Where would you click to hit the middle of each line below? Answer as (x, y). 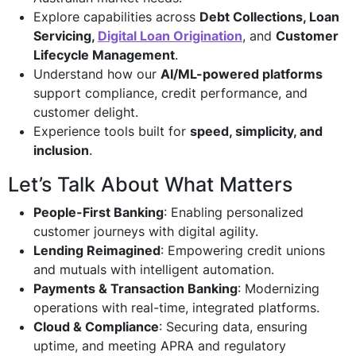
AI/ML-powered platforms (242, 74)
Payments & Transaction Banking (135, 288)
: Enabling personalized (234, 212)
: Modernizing (279, 288)
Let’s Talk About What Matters (150, 184)
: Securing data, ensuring (233, 327)
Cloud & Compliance (96, 327)
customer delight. (86, 112)
